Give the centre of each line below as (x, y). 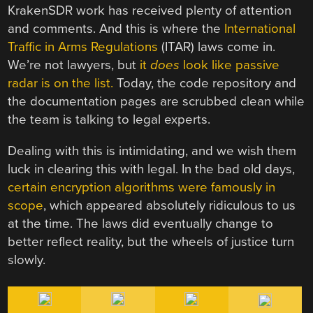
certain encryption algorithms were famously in (142, 188)
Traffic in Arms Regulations (83, 47)
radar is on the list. (61, 83)
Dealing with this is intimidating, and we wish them (152, 151)
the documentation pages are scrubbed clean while (156, 102)
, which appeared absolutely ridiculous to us (170, 206)
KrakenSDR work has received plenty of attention (150, 11)
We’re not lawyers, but (74, 65)
